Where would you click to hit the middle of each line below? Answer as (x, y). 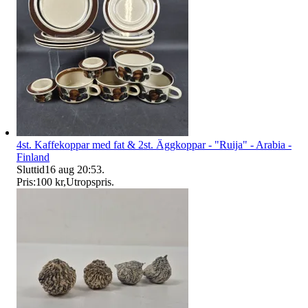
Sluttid (31, 170)
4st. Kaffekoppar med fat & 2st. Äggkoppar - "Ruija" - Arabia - (154, 145)
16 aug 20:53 (73, 170)
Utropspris (89, 182)
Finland (33, 157)
